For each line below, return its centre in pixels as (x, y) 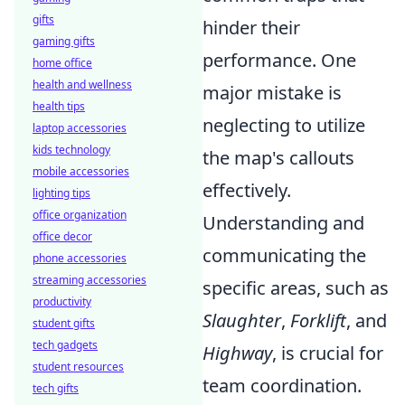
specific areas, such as (296, 288)
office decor (62, 236)
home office (62, 63)
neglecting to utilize (284, 126)
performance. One (279, 61)
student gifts (64, 323)
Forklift (318, 321)
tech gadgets (65, 345)
